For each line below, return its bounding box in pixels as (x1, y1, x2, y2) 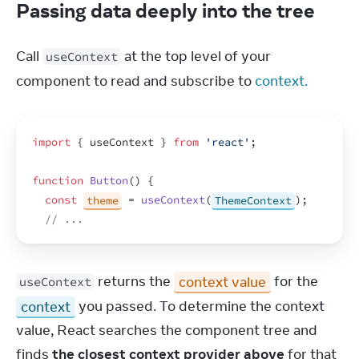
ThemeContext (215, 193, 292, 207)
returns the (95, 272, 174, 290)
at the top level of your (121, 47, 271, 65)
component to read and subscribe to (16, 72, 255, 90)
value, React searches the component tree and (16, 321, 317, 339)
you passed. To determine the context (75, 297, 325, 315)
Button (90, 174, 128, 188)
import (32, 135, 71, 149)
